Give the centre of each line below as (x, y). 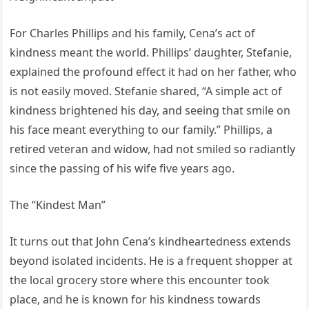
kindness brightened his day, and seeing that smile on (150, 111)
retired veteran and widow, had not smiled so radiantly (153, 149)
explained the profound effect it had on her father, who (153, 72)
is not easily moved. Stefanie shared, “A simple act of (146, 91)
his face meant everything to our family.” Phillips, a (141, 130)
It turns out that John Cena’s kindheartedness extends (151, 242)
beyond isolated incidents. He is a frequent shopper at (151, 261)
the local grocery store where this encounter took (140, 280)
